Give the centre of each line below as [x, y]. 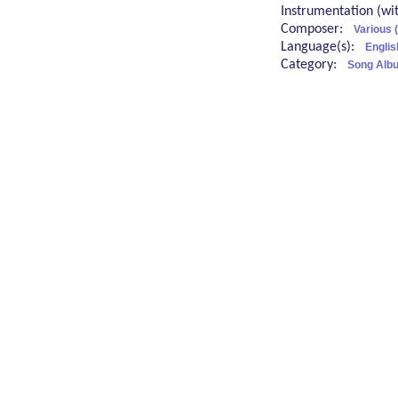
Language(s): [323, 48]
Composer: [317, 30]
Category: [314, 65]
